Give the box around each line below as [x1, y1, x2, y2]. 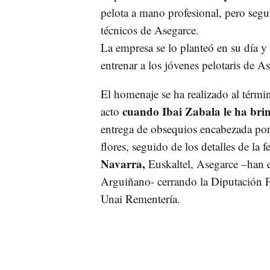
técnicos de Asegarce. [100, 22, 199, 37]
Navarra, [100, 155, 145, 172]
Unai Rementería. [100, 190, 180, 206]
